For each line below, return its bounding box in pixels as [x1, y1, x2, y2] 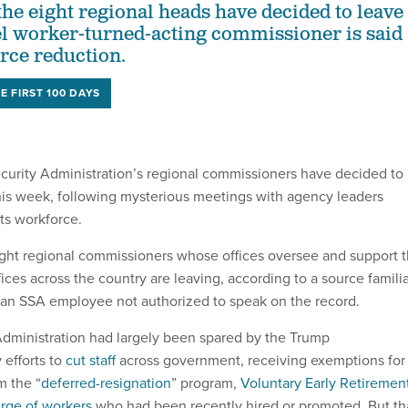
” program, [171, 372, 240, 394]
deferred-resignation [41, 372, 171, 394]
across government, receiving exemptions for [116, 350, 405, 372]
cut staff [66, 350, 116, 372]
